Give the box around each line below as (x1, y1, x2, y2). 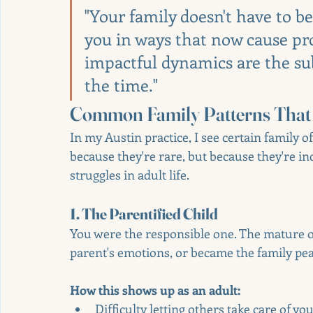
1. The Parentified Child (70, 203, 218, 224)
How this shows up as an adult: (70, 281, 240, 298)
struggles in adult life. (70, 166, 189, 183)
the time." (85, 73, 158, 96)
